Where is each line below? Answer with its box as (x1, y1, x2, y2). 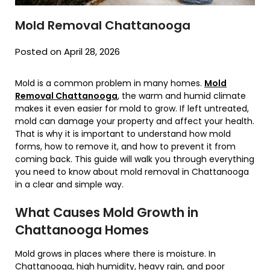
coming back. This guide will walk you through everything (15, 153, 254, 166)
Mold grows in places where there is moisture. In (15, 248, 216, 260)
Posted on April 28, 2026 (15, 45, 120, 58)
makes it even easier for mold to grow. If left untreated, (15, 102, 249, 115)
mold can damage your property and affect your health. (15, 115, 254, 128)
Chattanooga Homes (15, 221, 149, 239)
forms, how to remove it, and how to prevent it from (15, 140, 236, 153)
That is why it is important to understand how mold (15, 128, 231, 140)
